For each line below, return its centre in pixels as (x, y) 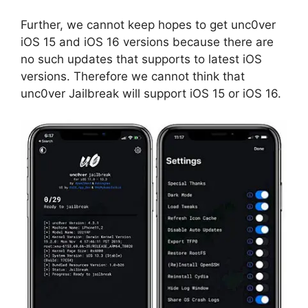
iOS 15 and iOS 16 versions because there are (147, 42)
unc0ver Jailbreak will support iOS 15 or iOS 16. (151, 93)
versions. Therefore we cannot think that (133, 76)
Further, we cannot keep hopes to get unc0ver (148, 24)
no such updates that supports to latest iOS (141, 59)
